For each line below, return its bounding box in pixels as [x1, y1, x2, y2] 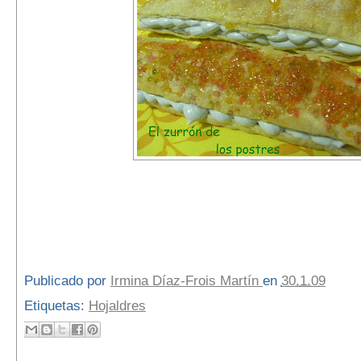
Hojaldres [88, 297, 146, 313]
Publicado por [23, 273, 110, 289]
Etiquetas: [23, 297, 89, 313]
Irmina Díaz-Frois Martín [110, 273, 263, 289]
